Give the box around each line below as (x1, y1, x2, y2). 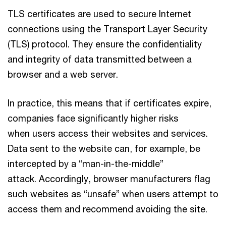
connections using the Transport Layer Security (8, 23, 207, 34)
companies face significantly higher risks (8, 112, 179, 124)
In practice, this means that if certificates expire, (8, 97, 211, 108)
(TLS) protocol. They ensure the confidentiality (8, 38, 202, 49)
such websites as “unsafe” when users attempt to (8, 188, 218, 199)
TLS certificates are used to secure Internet (8, 8, 191, 19)
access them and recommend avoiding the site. (8, 203, 207, 214)
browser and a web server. (8, 69, 118, 80)
